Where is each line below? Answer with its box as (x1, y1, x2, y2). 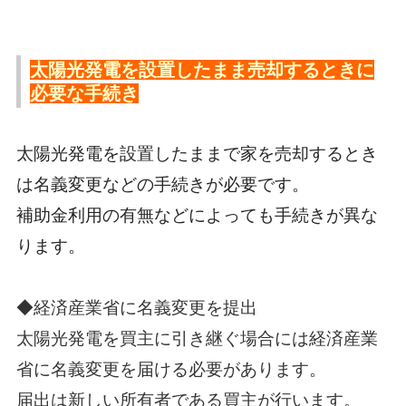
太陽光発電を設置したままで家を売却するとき (15, 143, 378, 163)
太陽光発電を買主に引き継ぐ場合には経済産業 (15, 328, 378, 348)
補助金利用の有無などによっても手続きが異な (15, 205, 378, 225)
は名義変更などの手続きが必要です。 (15, 174, 309, 194)
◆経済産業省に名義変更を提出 (15, 297, 257, 317)
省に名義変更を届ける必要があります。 (15, 359, 326, 379)
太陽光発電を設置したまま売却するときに (29, 59, 374, 80)
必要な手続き (29, 82, 139, 103)
